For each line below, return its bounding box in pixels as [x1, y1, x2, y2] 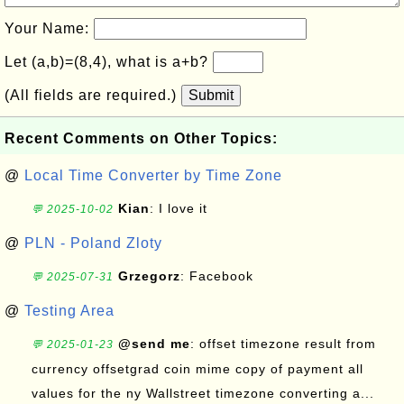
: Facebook [180, 269, 258, 283]
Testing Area [24, 303, 115, 318]
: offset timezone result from [190, 336, 376, 351]
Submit [188, 87, 234, 103]
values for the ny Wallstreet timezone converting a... [32, 386, 374, 400]
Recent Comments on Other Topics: [5, 131, 278, 146]
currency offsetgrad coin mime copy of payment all [32, 362, 363, 376]
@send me [118, 336, 190, 351]
